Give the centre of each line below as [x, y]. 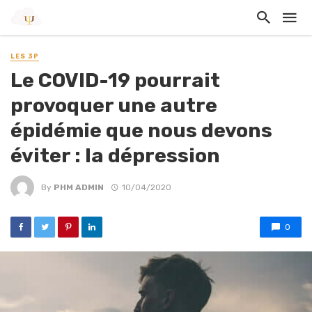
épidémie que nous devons [141, 131]
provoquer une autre [114, 106]
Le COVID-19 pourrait [115, 80]
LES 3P [25, 56]
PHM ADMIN [79, 187]
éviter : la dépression [115, 156]
